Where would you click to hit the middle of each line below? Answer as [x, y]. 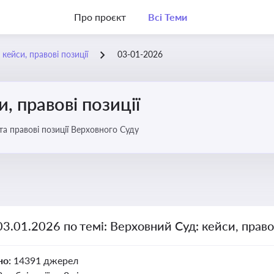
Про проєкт [100, 17]
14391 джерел [46, 260]
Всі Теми [167, 17]
